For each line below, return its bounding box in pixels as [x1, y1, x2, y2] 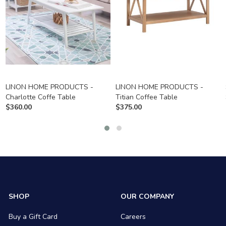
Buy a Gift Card [9, 212, 58, 222]
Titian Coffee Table [115, 92, 178, 102]
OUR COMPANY [120, 192, 174, 202]
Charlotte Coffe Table [5, 92, 76, 102]
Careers [120, 212, 146, 222]
